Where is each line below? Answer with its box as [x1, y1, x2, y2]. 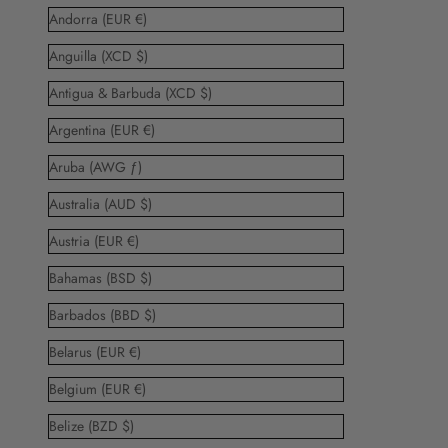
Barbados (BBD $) [143, 304, 156, 325]
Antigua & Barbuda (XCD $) [199, 82, 212, 103]
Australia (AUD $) [139, 193, 152, 214]
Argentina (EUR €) [142, 119, 155, 140]
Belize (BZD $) [121, 415, 134, 436]
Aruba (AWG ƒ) [129, 156, 142, 177]
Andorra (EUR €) [134, 8, 147, 29]
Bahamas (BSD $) [139, 267, 152, 288]
